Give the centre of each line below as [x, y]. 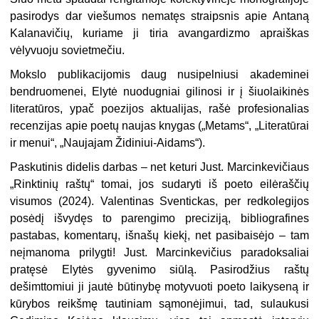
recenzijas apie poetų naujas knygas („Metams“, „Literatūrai [159, 125]
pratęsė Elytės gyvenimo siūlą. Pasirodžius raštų [159, 269]
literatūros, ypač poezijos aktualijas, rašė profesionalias [159, 108]
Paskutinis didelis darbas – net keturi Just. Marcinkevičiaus [159, 167]
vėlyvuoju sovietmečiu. [68, 50]
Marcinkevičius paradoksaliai [232, 252]
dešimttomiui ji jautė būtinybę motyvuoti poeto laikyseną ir [159, 286]
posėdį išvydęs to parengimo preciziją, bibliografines [159, 218]
